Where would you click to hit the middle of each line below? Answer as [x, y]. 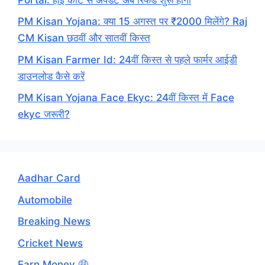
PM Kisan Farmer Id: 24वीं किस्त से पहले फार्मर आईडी [127, 59]
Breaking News [54, 222]
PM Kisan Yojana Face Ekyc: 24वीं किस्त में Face [126, 98]
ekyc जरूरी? [44, 114]
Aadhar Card [49, 178]
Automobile [45, 200]
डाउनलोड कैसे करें [51, 76]
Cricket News [50, 243]
